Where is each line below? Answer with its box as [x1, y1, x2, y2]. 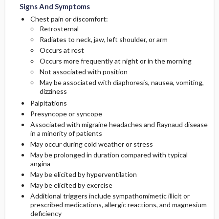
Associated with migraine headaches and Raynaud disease [30, 120, 208, 129]
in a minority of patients [30, 129, 102, 137]
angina [30, 159, 50, 168]
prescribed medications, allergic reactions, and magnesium [30, 200, 207, 209]
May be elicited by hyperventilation [30, 170, 137, 178]
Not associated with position [39, 67, 128, 76]
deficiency [30, 209, 62, 218]
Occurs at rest [39, 46, 84, 54]
